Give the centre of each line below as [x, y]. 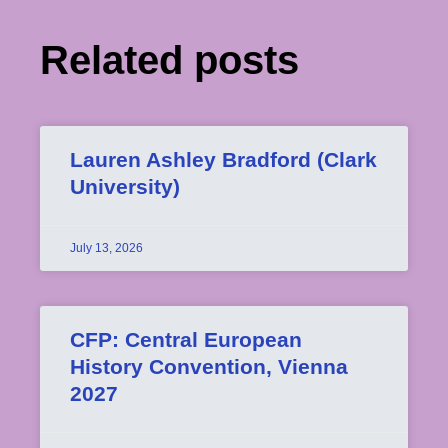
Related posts [169, 60]
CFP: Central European [186, 339]
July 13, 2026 [106, 248]
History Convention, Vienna [209, 366]
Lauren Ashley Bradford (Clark [223, 159]
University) [125, 186]
